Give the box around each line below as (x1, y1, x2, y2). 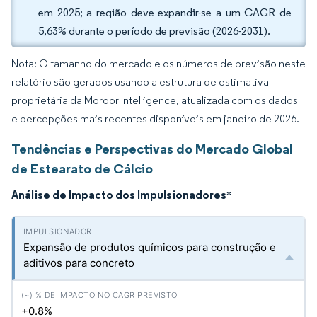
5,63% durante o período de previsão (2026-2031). (38, 24, 270, 38)
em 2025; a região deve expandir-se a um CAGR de (38, 6, 292, 19)
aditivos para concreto (23, 256, 134, 270)
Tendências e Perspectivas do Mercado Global (11, 140, 293, 157)
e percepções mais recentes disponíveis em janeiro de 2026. (11, 112, 299, 125)
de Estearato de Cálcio (11, 160, 153, 177)
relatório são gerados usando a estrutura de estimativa (11, 75, 269, 88)
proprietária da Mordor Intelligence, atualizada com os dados (11, 93, 298, 107)
